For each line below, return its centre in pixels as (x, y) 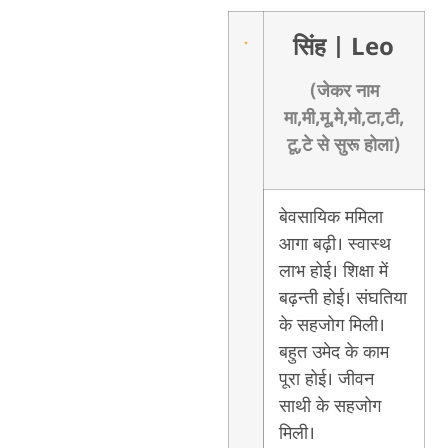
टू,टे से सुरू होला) (343, 145)
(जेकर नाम (343, 91)
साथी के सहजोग (329, 406)
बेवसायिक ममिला (330, 217)
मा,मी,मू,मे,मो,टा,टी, (343, 118)
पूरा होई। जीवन (326, 379)
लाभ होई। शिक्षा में (333, 271)
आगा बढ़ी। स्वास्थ (334, 244)
